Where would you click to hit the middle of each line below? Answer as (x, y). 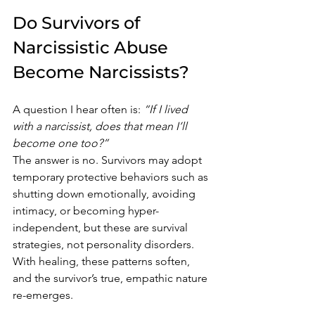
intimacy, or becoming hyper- (86, 210)
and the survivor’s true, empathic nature (111, 278)
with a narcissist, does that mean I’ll (101, 126)
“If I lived (167, 109)
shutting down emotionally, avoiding (105, 193)
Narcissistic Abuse (92, 47)
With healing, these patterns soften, (103, 261)
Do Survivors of (78, 22)
